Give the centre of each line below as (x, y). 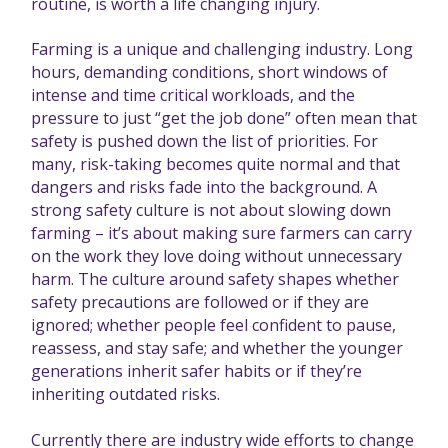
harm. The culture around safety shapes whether (215, 279)
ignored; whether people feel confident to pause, (213, 325)
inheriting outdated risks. (125, 394)
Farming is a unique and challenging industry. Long (222, 49)
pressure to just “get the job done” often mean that (224, 118)
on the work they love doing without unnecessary (216, 256)
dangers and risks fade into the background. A (204, 187)
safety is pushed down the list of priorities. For (204, 141)
